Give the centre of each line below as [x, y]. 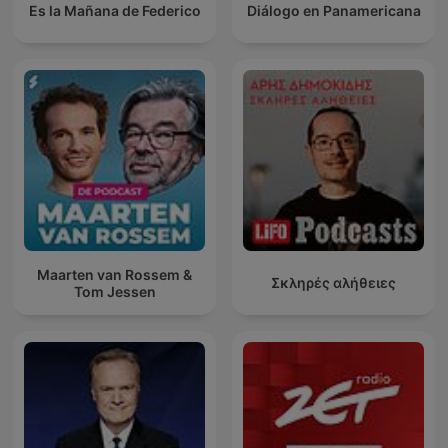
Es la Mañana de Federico [114, 11]
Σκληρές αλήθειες [333, 283]
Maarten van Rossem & [114, 274]
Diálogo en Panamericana [333, 11]
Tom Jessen [114, 291]
